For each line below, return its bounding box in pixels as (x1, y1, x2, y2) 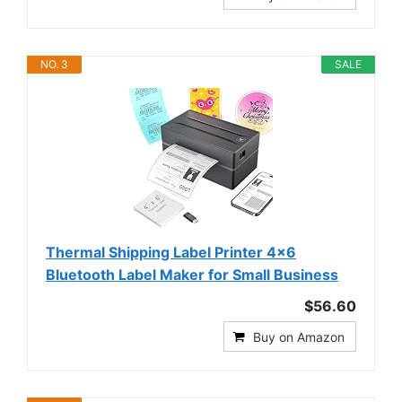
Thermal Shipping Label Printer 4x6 (46, 242, 296, 261)
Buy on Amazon (253, 328, 345, 345)
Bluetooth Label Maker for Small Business (46, 265, 338, 284)
